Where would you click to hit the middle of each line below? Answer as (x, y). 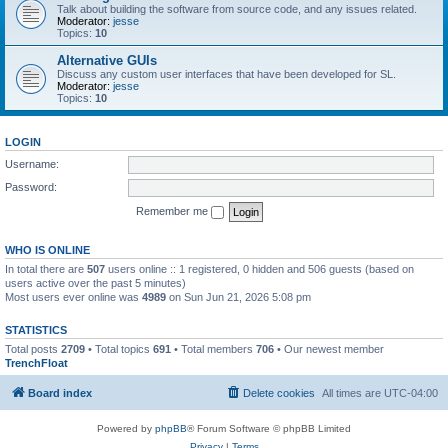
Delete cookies (279, 393)
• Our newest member (329, 348)
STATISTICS (36, 329)
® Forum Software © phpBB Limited (269, 428)
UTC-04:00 (411, 393)
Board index (60, 393)
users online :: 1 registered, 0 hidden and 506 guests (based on (259, 268)
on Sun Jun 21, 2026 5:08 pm (238, 296)
